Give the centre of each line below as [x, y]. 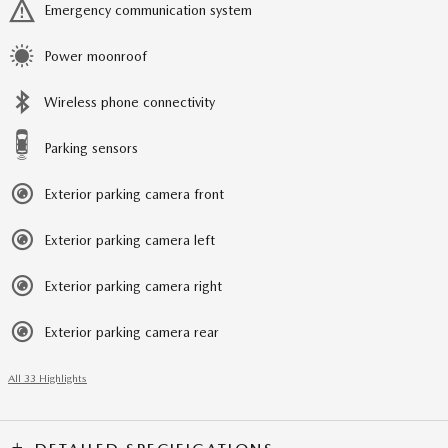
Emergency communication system [148, 10]
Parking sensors [91, 148]
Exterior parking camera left [129, 240]
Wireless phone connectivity [129, 102]
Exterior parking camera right [133, 286]
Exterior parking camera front [134, 194]
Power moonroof [95, 56]
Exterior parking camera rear [131, 332]
